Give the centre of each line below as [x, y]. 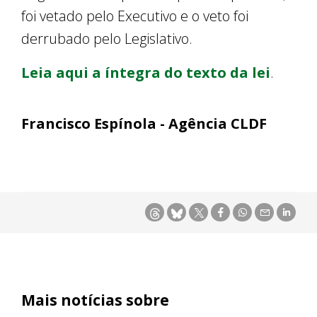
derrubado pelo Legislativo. [109, 39]
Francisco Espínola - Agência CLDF [144, 124]
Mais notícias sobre [95, 300]
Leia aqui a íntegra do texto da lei [146, 73]
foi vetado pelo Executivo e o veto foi [135, 16]
